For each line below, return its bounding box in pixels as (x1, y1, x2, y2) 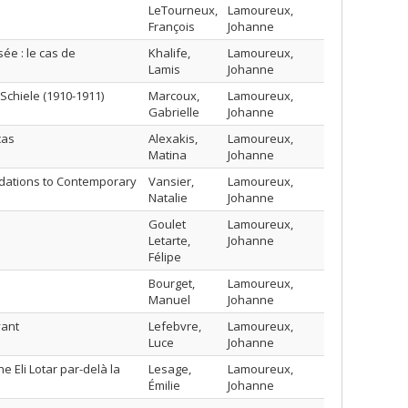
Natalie (148, 189, 188, 206)
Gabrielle (148, 104, 199, 120)
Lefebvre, (148, 318, 201, 334)
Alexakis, (148, 130, 198, 147)
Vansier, (148, 173, 194, 189)
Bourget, (148, 275, 195, 291)
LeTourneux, (148, 2, 218, 18)
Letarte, (148, 232, 190, 249)
